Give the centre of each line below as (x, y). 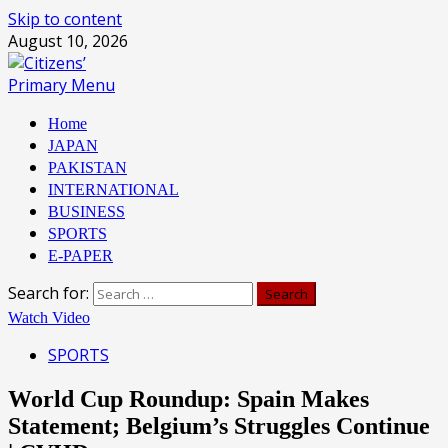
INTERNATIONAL (113, 189)
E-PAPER (80, 255)
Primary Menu (61, 85)
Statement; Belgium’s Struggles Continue (219, 425)
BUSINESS (86, 211)
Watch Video (49, 317)
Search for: (48, 293)
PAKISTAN (87, 167)
